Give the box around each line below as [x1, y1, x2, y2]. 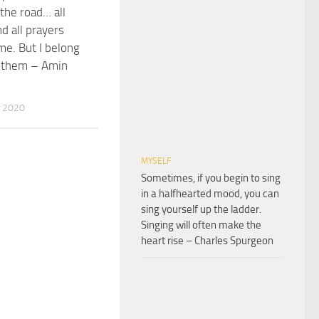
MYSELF [141, 155, 171, 166]
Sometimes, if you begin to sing [141, 171, 281, 184]
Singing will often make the [141, 218, 261, 231]
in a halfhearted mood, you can [141, 187, 279, 200]
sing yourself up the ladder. [141, 202, 261, 216]
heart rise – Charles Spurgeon [141, 234, 273, 247]
